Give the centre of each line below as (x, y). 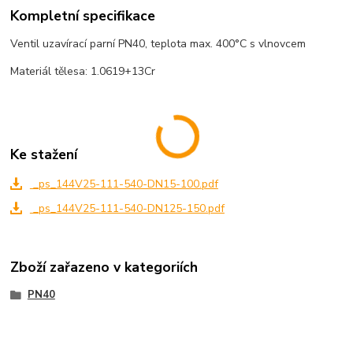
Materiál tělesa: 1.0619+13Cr (83, 72)
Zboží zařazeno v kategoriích (104, 267)
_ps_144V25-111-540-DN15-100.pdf (124, 184)
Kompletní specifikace (83, 16)
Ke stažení (44, 154)
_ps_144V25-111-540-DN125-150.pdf (127, 209)
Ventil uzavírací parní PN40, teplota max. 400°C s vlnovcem (158, 44)
